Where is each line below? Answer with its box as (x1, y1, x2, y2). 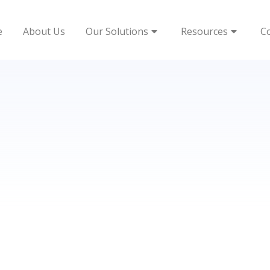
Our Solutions (86, 24, 149, 38)
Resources (181, 24, 228, 38)
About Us (23, 24, 66, 38)
